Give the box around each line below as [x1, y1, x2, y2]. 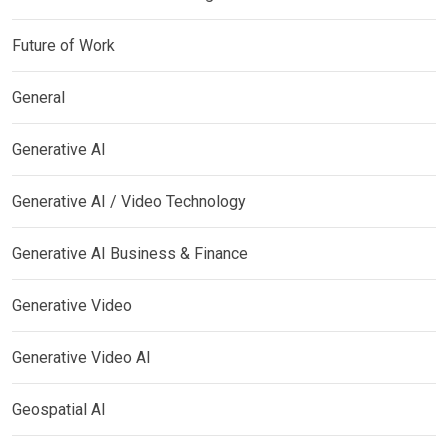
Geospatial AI [12, 399, 106, 419]
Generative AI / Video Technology [12, 191, 246, 211]
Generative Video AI [12, 347, 151, 367]
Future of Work [12, 35, 115, 55]
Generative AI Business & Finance [12, 243, 248, 263]
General [12, 87, 65, 107]
